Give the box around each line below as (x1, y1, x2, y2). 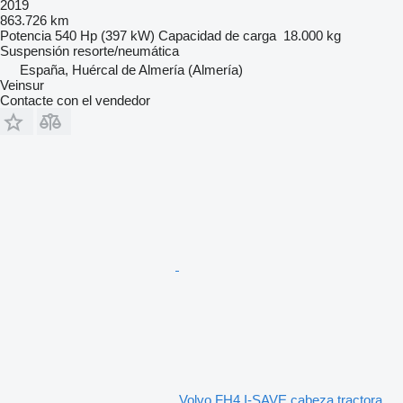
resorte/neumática (73, 42, 179, 58)
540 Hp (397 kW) (55, 27, 155, 43)
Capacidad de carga (158, 27, 276, 43)
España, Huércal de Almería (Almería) (20, 61, 243, 77)
